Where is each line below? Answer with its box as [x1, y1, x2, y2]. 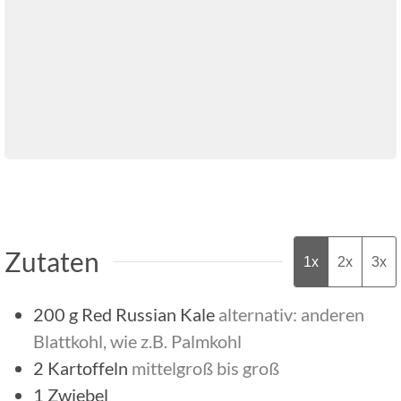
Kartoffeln [47, 356, 128, 379]
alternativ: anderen [218, 303, 364, 325]
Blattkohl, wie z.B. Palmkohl [33, 329, 242, 352]
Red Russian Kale [81, 303, 215, 325]
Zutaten [4, 244, 99, 277]
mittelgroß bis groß [132, 356, 279, 379]
